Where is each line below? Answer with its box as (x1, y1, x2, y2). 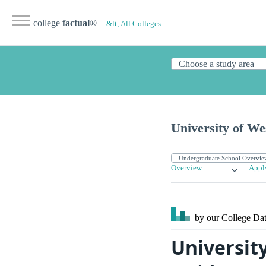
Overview (171, 164, 202, 173)
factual (62, 18, 90, 28)
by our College (192, 213, 253, 223)
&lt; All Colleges (106, 20, 161, 28)
